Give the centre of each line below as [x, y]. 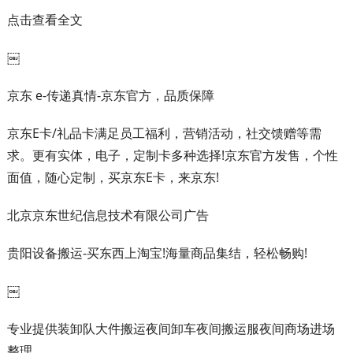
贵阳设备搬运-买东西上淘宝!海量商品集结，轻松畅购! [157, 253]
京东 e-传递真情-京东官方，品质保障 [110, 95]
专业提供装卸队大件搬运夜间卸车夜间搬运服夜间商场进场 [171, 329]
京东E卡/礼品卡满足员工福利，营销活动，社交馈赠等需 [164, 133]
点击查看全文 [45, 20]
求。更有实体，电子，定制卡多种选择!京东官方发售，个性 [172, 155]
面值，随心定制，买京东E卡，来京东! [113, 177]
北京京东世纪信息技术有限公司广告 [108, 215]
